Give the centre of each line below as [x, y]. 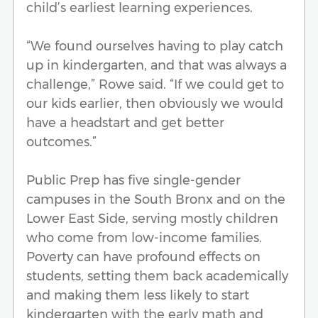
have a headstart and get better [125, 122]
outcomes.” [61, 142]
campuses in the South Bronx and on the [156, 199]
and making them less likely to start [138, 295]
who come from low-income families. [144, 237]
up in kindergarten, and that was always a [157, 65]
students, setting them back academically [157, 276]
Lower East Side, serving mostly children [152, 218]
